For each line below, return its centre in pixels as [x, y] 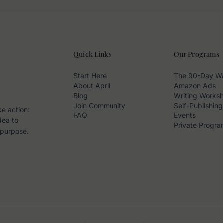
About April [92, 85]
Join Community [100, 105]
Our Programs [196, 54]
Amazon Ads [194, 85]
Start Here [90, 75]
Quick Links [92, 54]
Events [184, 115]
